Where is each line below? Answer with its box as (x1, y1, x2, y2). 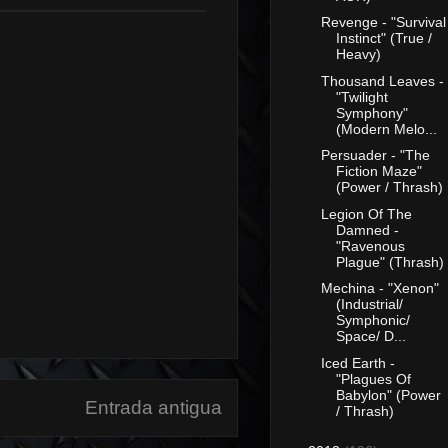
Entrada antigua (85, 397, 222, 418)
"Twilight (335, 88, 388, 105)
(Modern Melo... (335, 120, 437, 137)
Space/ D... (335, 328, 406, 345)
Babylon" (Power (335, 386, 441, 403)
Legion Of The (320, 205, 412, 222)
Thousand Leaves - (320, 72, 444, 89)
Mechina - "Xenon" (320, 280, 439, 297)
